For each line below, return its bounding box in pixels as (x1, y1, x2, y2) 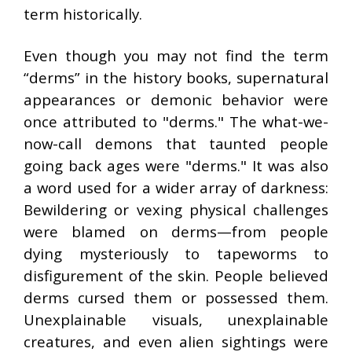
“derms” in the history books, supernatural (24, 68, 328, 87)
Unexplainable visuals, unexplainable (24, 310, 328, 329)
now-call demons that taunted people (24, 134, 328, 153)
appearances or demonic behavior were (24, 90, 328, 109)
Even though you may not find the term (24, 46, 328, 65)
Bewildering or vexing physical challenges (24, 200, 328, 219)
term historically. (24, 4, 142, 24)
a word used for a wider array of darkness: (24, 178, 328, 197)
